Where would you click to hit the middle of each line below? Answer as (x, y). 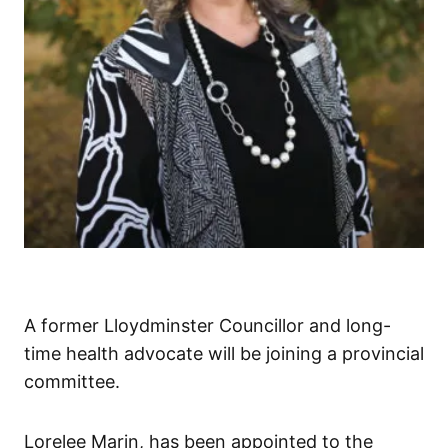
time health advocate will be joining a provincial (224, 354)
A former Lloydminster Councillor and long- (207, 326)
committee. (72, 382)
